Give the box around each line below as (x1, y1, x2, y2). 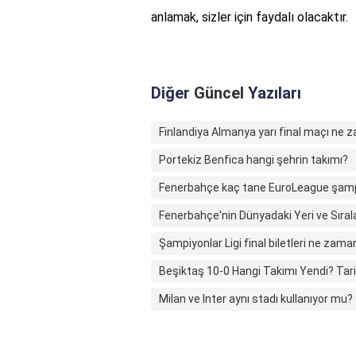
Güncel (194, 83, 244, 103)
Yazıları (244, 83, 301, 103)
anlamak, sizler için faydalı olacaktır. (151, 10, 348, 25)
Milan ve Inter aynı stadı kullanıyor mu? (159, 292, 353, 306)
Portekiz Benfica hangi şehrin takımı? (159, 153, 348, 167)
